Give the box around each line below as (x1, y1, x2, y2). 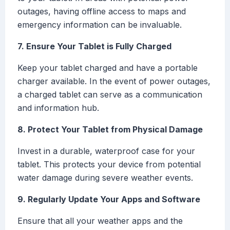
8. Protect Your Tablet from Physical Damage (17, 124, 203, 135)
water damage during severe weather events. (17, 172, 193, 183)
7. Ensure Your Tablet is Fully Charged (17, 41, 171, 52)
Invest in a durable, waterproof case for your (17, 146, 195, 157)
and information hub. (17, 103, 99, 113)
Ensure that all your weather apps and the (17, 216, 183, 226)
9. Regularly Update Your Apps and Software (17, 194, 200, 205)
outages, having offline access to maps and (17, 6, 186, 17)
